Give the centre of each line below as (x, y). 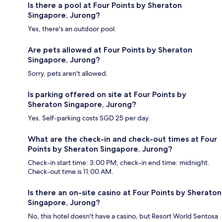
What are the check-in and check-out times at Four (122, 139)
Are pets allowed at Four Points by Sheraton (110, 50)
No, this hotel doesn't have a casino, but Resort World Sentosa (123, 216)
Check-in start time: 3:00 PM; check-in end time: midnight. (119, 163)
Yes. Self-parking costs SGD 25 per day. (89, 118)
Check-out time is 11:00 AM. (71, 172)
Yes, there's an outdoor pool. (72, 29)
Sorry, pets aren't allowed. (68, 74)
